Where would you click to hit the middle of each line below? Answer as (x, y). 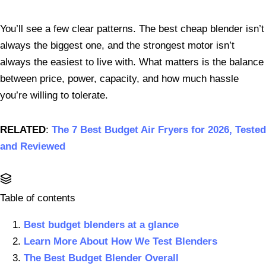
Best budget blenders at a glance (101, 225)
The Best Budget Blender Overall (101, 258)
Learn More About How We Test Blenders (121, 242)
